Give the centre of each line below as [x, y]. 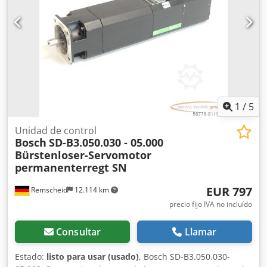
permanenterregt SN [71, 167]
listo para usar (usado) [93, 256]
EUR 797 [229, 191]
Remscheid [48, 190]
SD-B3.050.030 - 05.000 [106, 142]
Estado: [31, 256]
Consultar [78, 232]
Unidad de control [56, 130]
